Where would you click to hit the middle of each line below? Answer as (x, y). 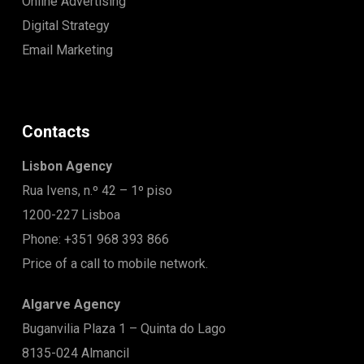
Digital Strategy (65, 26)
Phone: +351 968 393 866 (95, 239)
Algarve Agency (71, 304)
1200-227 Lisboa (71, 215)
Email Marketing (67, 50)
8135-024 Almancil (75, 353)
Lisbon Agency (67, 166)
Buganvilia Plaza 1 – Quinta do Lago (123, 329)
